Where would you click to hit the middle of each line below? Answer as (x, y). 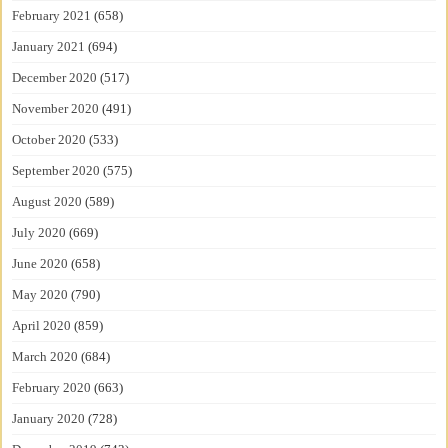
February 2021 (52, 15)
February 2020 (52, 387)
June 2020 (40, 263)
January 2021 (49, 46)
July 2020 (39, 232)
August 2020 (47, 201)
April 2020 (42, 325)
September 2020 (56, 170)
